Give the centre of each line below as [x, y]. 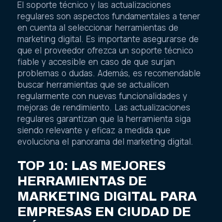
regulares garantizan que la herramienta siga [104, 119]
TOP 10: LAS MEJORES [91, 165]
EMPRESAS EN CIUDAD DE [104, 211]
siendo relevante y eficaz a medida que [94, 130]
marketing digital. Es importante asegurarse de [108, 39]
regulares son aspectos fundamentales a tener [109, 16]
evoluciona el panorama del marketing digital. [105, 142]
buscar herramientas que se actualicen [93, 85]
